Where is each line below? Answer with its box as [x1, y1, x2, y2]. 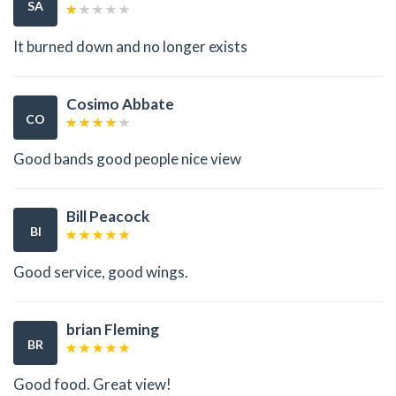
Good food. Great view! [13, 375, 171, 394]
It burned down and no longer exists [13, 36, 247, 56]
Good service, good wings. [13, 262, 188, 281]
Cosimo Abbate [66, 94, 174, 113]
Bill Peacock [66, 207, 149, 226]
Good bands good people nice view [13, 149, 241, 169]
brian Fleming [66, 319, 159, 339]
